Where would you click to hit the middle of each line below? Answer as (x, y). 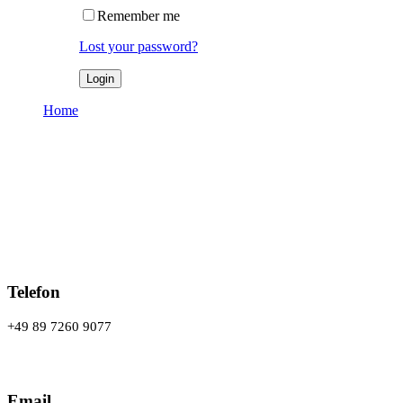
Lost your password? (139, 46)
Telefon (34, 291)
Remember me (139, 15)
